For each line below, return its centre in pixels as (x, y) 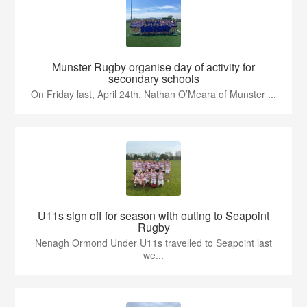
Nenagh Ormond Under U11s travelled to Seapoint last (153, 243)
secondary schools (153, 79)
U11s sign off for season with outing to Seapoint (153, 216)
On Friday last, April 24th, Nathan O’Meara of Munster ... (153, 94)
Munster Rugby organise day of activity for (153, 67)
